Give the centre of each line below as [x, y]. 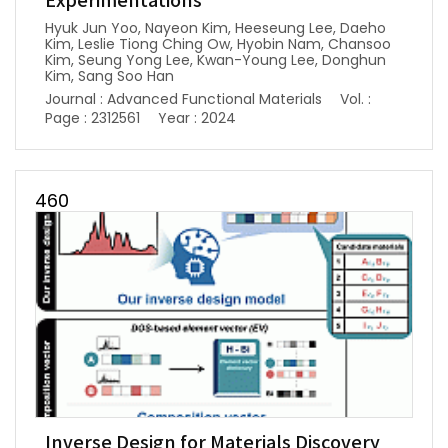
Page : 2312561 [92, 117]
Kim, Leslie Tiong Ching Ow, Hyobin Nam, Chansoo [218, 43]
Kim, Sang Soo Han [109, 75]
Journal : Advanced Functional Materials [183, 98]
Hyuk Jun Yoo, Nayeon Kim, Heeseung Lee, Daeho [215, 27]
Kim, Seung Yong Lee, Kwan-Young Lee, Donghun [215, 59]
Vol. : [355, 98]
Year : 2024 [197, 117]
